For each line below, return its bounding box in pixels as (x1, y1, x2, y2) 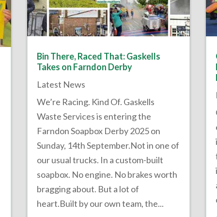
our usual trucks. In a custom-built (36, 155, 163, 166)
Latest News (36, 79, 85, 90)
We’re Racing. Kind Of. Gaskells (36, 96, 155, 108)
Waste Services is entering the (36, 111, 151, 122)
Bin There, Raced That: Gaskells (36, 51, 160, 62)
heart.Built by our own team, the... (36, 198, 164, 209)
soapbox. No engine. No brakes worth (36, 169, 177, 180)
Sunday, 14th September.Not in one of (36, 140, 179, 151)
